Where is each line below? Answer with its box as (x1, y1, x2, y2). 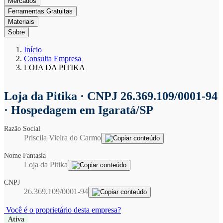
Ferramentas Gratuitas (8, 7, 73, 15)
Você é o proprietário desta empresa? (4, 206, 121, 214)
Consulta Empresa (24, 54, 81, 63)
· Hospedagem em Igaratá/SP (4, 104, 153, 116)
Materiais (8, 18, 34, 25)
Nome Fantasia (4, 152, 49, 159)
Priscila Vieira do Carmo (24, 133, 101, 142)
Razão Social (4, 125, 44, 132)
